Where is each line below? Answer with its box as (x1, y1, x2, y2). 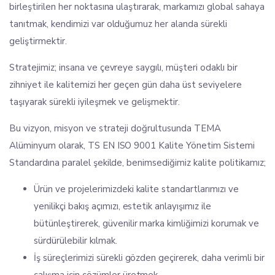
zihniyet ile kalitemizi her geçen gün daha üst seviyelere (9, 79, 242, 91)
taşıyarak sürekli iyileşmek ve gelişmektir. (9, 96, 180, 108)
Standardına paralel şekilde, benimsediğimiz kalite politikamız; (9, 157, 266, 169)
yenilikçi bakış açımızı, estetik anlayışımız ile (34, 200, 212, 212)
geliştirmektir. (9, 35, 67, 47)
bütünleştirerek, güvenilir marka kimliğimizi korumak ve (34, 217, 259, 230)
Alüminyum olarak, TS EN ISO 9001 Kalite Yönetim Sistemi (9, 139, 255, 152)
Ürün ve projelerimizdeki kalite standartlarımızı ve (34, 183, 239, 195)
